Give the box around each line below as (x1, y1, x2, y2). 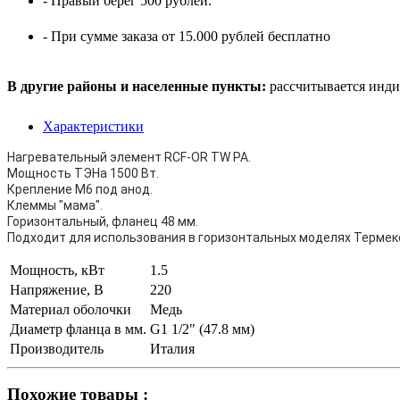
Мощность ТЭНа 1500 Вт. (7, 165, 159, 180)
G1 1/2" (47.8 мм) (150, 321, 254, 337)
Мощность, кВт (10, 262, 104, 278)
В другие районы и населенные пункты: (7, 78, 266, 94)
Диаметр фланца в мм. (10, 321, 146, 337)
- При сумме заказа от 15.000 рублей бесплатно (43, 28, 330, 44)
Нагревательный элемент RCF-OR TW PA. (7, 149, 251, 164)
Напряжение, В (10, 281, 104, 297)
